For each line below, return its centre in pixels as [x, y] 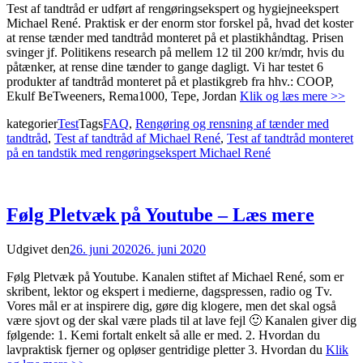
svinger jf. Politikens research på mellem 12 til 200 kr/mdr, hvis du [175, 53]
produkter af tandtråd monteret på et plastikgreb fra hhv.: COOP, [170, 82]
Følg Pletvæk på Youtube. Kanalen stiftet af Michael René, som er [175, 276]
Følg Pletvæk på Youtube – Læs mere [160, 215]
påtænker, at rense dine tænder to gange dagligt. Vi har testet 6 [165, 67]
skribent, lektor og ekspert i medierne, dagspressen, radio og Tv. [169, 291]
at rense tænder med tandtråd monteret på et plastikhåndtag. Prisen [175, 38]
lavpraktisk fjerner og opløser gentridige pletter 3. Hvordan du [166, 349]
